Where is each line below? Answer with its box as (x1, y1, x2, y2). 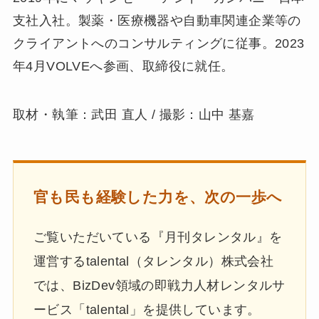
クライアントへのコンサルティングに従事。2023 (12, 36, 305, 51)
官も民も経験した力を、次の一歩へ (33, 188, 283, 205)
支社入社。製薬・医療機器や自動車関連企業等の (12, 13, 301, 28)
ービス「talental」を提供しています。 (33, 303, 261, 318)
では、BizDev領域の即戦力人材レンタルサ (33, 278, 286, 293)
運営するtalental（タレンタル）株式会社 (33, 254, 274, 269)
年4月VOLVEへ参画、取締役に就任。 (12, 58, 234, 73)
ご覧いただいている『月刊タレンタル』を (33, 230, 283, 245)
